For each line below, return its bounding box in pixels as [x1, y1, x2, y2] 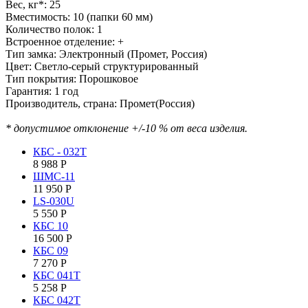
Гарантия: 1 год [5, 85, 78, 97]
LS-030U [33, 195, 74, 207]
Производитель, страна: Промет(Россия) [5, 97, 195, 109]
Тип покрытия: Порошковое [5, 72, 138, 85]
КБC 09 [33, 244, 68, 256]
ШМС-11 [33, 170, 75, 182]
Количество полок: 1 [5, 23, 102, 35]
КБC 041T [33, 269, 80, 281]
